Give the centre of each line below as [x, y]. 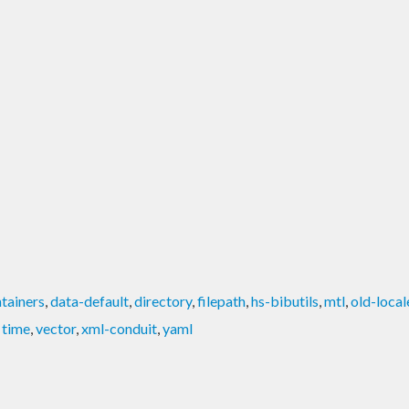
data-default [89, 300]
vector [56, 328]
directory [163, 300]
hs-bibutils [285, 300]
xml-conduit [119, 328]
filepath [221, 300]
